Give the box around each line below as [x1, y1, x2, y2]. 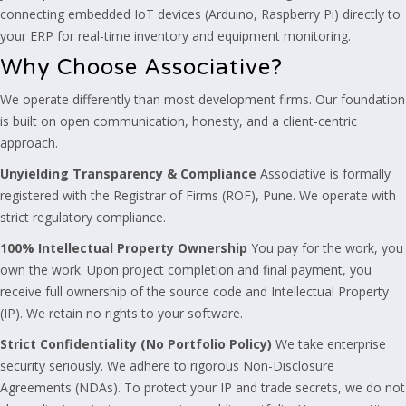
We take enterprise [272, 335, 386, 353]
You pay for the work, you [247, 239, 403, 256]
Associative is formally [256, 165, 391, 182]
